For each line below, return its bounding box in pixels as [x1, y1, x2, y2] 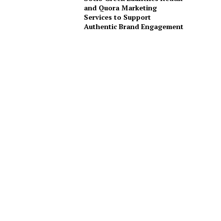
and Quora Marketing [83, 3, 157, 13]
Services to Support [83, 12, 151, 22]
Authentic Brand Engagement [83, 22, 184, 32]
